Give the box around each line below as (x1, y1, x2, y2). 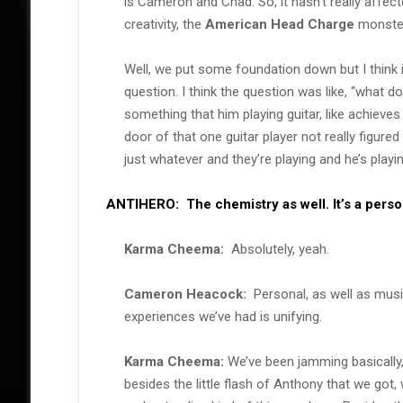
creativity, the (123, 16, 205, 33)
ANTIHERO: (105, 196, 179, 213)
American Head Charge (204, 16, 354, 33)
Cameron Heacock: (123, 286, 246, 303)
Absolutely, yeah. (230, 241, 329, 258)
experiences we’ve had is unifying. (123, 309, 322, 326)
